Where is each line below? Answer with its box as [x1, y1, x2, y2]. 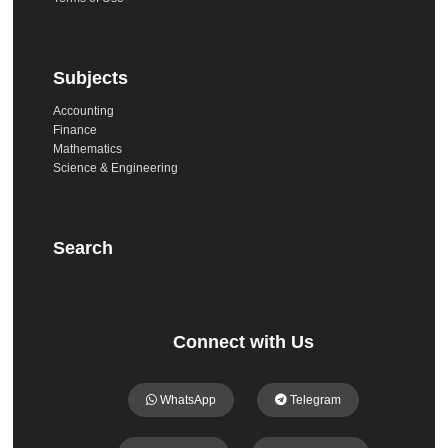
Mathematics [53, 141, 123, 156]
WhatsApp [157, 392, 217, 407]
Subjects [53, 67, 129, 88]
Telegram [287, 392, 342, 407]
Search [53, 237, 114, 258]
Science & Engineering [53, 160, 179, 175]
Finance [53, 122, 98, 137]
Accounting [53, 103, 115, 118]
